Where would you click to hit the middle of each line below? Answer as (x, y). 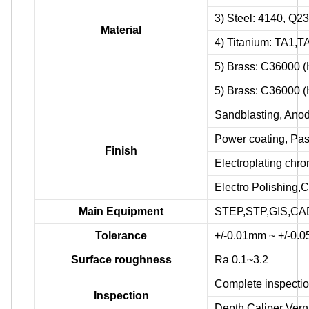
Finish (121, 150)
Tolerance (121, 235)
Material (121, 30)
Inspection (121, 295)
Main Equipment (121, 211)
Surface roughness (121, 259)
